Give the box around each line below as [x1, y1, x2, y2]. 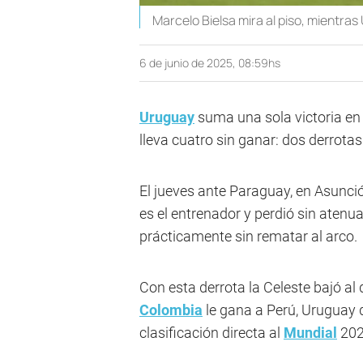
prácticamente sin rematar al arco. [139, 228, 357, 246]
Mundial [284, 324, 337, 342]
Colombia [139, 301, 203, 319]
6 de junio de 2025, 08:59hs [139, 55, 280, 71]
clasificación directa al [139, 324, 284, 342]
